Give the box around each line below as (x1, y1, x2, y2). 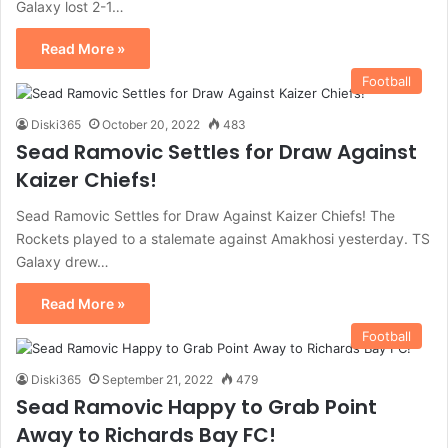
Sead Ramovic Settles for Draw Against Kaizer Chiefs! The (16, 206, 395, 224)
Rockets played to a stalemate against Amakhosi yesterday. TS (16, 229, 430, 247)
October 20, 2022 (102, 116, 200, 132)
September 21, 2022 (102, 371, 213, 387)
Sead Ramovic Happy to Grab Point (16, 392, 377, 421)
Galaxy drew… (16, 252, 109, 270)
